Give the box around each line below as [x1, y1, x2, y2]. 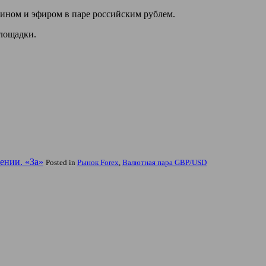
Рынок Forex [77, 158, 119, 167]
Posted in [46, 158, 77, 167]
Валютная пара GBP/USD [122, 158, 207, 167]
